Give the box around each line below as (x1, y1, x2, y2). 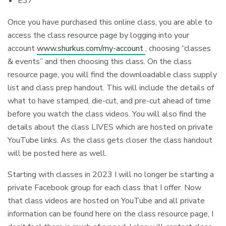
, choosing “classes (145, 42, 211, 54)
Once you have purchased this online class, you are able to (8, 16, 213, 28)
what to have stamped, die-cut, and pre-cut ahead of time (8, 95, 211, 106)
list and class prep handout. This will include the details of (8, 82, 214, 93)
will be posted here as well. (8, 147, 107, 159)
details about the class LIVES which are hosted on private (8, 121, 213, 133)
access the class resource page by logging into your (8, 29, 190, 41)
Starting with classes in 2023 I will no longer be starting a (8, 168, 214, 180)
